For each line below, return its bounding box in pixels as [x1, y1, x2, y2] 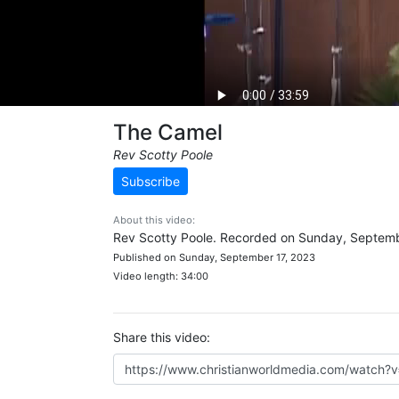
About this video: [113, 214, 195, 226]
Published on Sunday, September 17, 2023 [113, 251, 315, 264]
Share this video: [113, 330, 210, 345]
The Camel [113, 119, 223, 145]
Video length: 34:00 [113, 270, 208, 282]
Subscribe [121, 174, 180, 189]
